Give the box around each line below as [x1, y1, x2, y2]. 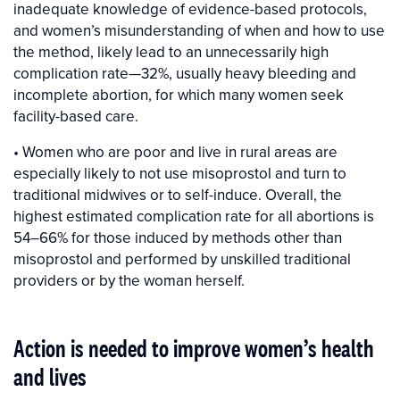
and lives [13, 361, 87, 394]
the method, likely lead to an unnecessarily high [13, 41, 329, 63]
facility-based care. [13, 105, 138, 128]
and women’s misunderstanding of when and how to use [13, 20, 385, 42]
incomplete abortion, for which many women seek [13, 84, 344, 106]
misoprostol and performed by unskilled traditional [13, 248, 351, 271]
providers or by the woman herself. [13, 270, 245, 292]
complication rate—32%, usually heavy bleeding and [13, 62, 356, 85]
